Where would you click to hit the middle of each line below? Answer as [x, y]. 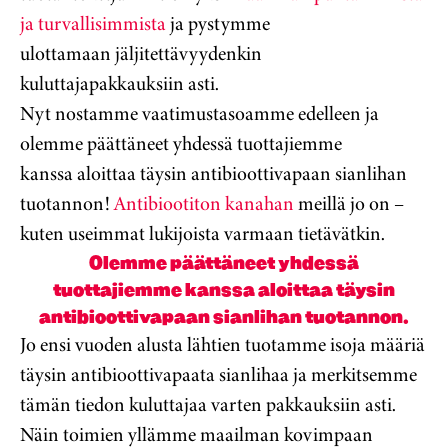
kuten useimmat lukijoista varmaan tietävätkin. [202, 234]
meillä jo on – [349, 204]
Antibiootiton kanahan [204, 204]
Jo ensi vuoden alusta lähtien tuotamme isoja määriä [222, 345]
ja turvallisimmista [93, 24]
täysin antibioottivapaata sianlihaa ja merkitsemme [218, 375]
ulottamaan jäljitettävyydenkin [141, 54]
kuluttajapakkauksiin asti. [119, 84]
